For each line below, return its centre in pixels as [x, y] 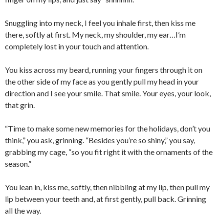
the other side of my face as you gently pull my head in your [102, 81]
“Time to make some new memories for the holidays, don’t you [108, 128]
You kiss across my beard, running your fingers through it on [104, 70]
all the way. [23, 210]
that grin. [20, 105]
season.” [18, 164]
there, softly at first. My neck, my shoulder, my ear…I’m [95, 34]
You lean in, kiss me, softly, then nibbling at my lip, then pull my [107, 187]
